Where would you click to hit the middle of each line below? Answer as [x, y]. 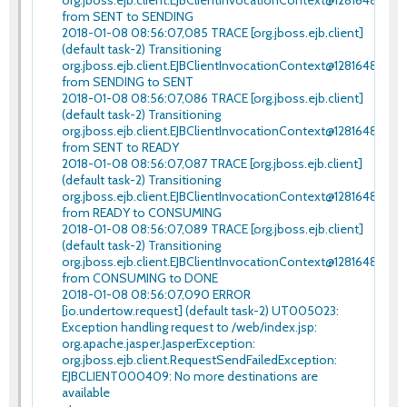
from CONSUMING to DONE [140, 278]
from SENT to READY [120, 147]
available [86, 392]
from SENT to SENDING [128, 16]
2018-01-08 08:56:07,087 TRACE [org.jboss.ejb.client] [212, 163]
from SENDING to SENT [128, 81]
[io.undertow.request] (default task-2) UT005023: [200, 310]
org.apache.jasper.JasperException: [159, 343]
